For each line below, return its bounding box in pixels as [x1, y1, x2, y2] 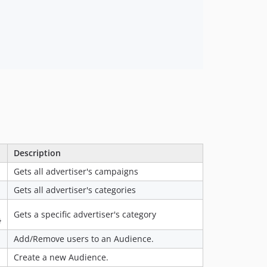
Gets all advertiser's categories [14, 184, 136, 195]
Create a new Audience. [14, 251, 108, 263]
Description [14, 147, 61, 159]
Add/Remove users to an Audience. [14, 232, 154, 244]
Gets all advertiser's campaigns [14, 165, 138, 177]
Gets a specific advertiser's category [14, 208, 156, 220]
